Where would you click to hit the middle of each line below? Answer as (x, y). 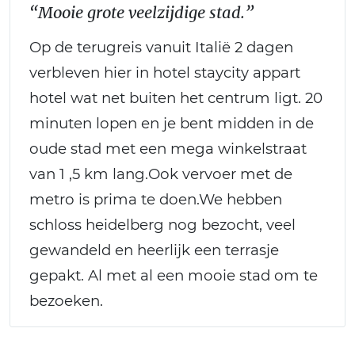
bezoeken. (66, 300)
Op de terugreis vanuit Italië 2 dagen (161, 47)
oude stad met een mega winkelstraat (168, 148)
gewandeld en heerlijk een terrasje (154, 250)
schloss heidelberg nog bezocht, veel (162, 224)
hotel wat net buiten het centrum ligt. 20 (176, 97)
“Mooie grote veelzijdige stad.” (141, 12)
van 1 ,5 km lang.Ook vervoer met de (161, 174)
